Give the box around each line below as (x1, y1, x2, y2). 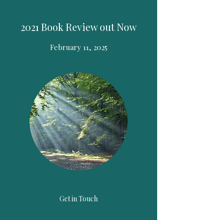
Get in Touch (59, 193, 98, 203)
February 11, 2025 (50, 42, 108, 52)
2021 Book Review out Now (21, 20, 137, 33)
